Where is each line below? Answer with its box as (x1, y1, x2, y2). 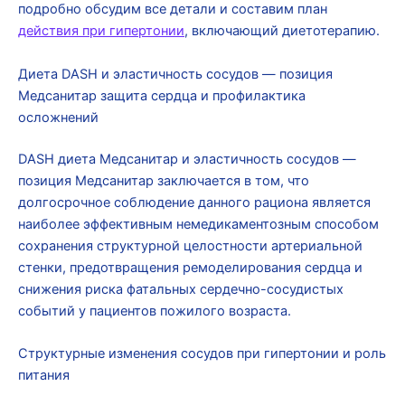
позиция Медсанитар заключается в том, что (18, 172, 309, 189)
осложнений (18, 108, 99, 126)
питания (18, 366, 70, 383)
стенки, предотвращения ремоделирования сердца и (18, 259, 363, 276)
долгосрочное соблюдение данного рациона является (18, 193, 371, 211)
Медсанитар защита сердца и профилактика (18, 87, 306, 104)
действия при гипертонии (18, 23, 184, 40)
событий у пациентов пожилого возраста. (18, 302, 291, 319)
